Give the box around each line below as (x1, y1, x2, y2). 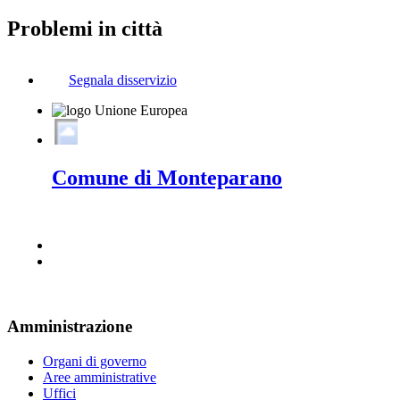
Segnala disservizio (68, 71, 177, 87)
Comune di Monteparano (52, 165, 282, 189)
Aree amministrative (43, 369, 156, 385)
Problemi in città (7, 17, 162, 41)
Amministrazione (7, 317, 132, 337)
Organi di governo (43, 353, 146, 369)
